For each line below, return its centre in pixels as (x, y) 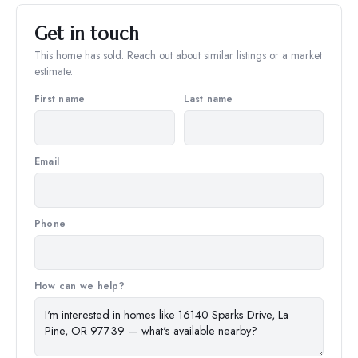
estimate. (54, 71)
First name (60, 99)
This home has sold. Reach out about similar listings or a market (178, 55)
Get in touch (87, 33)
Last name (208, 99)
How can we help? (80, 286)
